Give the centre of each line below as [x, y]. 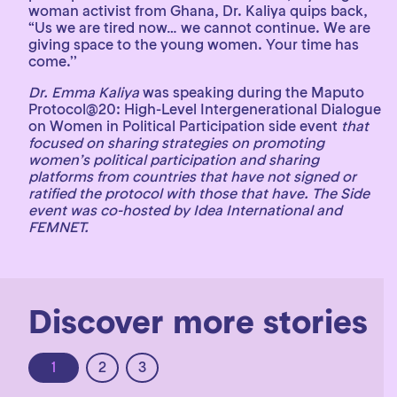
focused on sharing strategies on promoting [176, 142]
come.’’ [53, 61]
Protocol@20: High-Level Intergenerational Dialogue [205, 109]
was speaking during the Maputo [253, 92]
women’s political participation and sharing [174, 159]
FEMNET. [58, 226]
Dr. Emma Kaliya [86, 92]
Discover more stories [198, 322]
